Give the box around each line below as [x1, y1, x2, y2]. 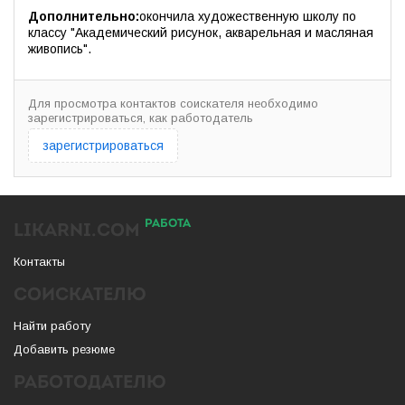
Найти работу [14, 319, 91, 334]
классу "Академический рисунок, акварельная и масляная [28, 25, 373, 41]
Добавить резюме [14, 343, 115, 357]
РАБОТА [145, 218, 191, 231]
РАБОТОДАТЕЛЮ [14, 374, 166, 393]
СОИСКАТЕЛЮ [14, 287, 146, 306]
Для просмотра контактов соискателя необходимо [28, 97, 318, 111]
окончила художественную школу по [139, 9, 356, 24]
